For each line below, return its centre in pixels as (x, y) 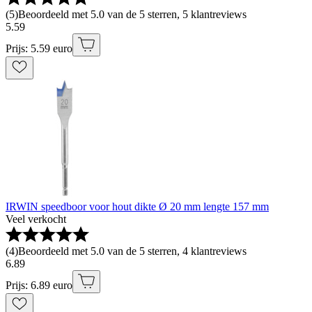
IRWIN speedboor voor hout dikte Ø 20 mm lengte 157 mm (137, 206)
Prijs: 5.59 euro (39, 48)
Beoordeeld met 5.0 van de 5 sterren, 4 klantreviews (132, 251)
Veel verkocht (36, 219)
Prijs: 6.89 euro (39, 285)
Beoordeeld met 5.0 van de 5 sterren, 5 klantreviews (132, 14)
